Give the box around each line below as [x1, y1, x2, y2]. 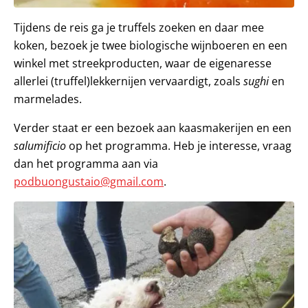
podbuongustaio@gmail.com [14, 174, 164, 190]
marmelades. [14, 91, 82, 107]
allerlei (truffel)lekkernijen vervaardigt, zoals [14, 74, 243, 89]
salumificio [14, 138, 69, 154]
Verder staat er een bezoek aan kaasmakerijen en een [14, 120, 291, 136]
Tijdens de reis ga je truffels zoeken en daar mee [14, 20, 264, 36]
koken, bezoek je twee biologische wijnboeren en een [14, 38, 287, 54]
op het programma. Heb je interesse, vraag [69, 138, 291, 154]
